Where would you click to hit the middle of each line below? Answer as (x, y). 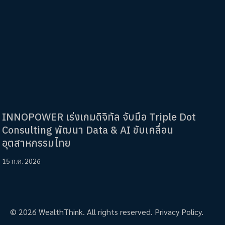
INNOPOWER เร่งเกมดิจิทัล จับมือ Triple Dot (99, 117)
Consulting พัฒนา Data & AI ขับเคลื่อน (88, 130)
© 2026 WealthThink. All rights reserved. (82, 212)
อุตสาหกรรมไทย (36, 143)
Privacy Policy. (179, 212)
